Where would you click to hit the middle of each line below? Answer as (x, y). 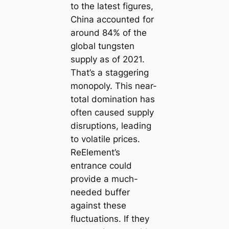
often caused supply (112, 112)
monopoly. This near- (113, 86)
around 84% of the (108, 32)
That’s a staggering (109, 72)
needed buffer (100, 192)
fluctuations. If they (110, 219)
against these (98, 205)
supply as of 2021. (107, 59)
